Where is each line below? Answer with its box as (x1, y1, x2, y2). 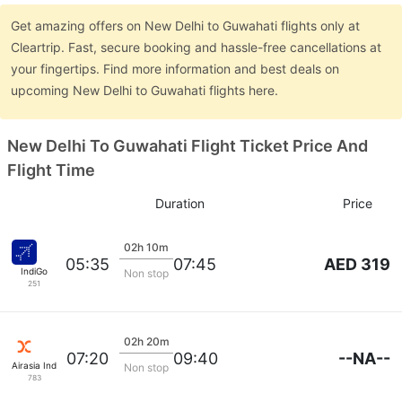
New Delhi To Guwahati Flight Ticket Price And (7, 135, 368, 155)
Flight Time (7, 160, 95, 179)
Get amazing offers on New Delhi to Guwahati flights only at (11, 17, 360, 33)
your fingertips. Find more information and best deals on (11, 60, 339, 76)
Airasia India (12, 359, 64, 371)
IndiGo (21, 265, 48, 276)
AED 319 (324, 254, 390, 274)
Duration (154, 196, 205, 211)
